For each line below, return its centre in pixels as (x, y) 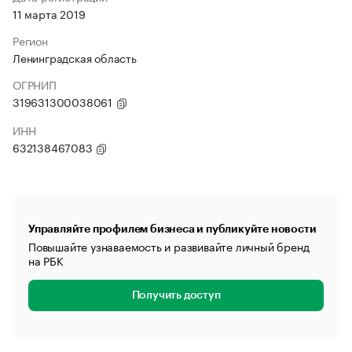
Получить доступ (176, 295)
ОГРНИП (35, 84)
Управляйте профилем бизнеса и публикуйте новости (172, 229)
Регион (30, 40)
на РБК (46, 260)
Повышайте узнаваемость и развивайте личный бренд (169, 246)
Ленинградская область (75, 57)
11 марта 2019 (49, 13)
